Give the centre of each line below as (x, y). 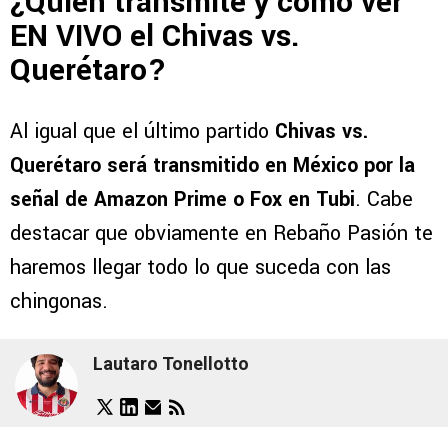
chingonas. (59, 301)
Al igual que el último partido (142, 131)
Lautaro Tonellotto (171, 364)
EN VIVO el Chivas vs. (155, 36)
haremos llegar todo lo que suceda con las (200, 267)
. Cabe (384, 199)
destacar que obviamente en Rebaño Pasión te (221, 233)
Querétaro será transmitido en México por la (212, 165)
